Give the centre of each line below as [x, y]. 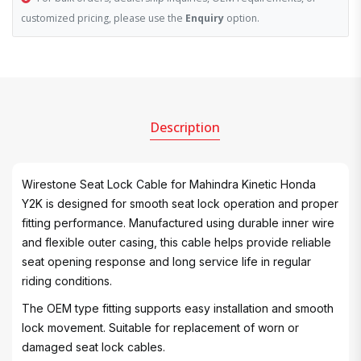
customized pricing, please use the [103, 18]
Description [185, 127]
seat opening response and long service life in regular [166, 261]
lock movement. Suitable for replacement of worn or [160, 328]
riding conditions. [67, 281]
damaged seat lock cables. [93, 347]
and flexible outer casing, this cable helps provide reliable [176, 242]
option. [242, 18]
